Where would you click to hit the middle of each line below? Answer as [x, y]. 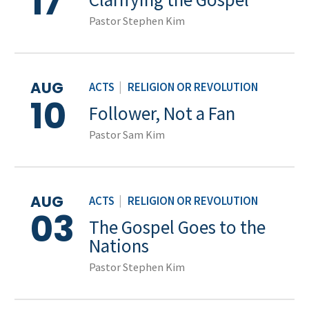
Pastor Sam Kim [127, 135]
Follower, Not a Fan [162, 113]
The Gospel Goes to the [177, 227]
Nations [119, 245]
